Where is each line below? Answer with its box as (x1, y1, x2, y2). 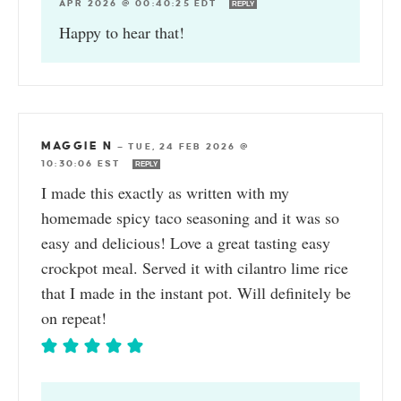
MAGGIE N (41, 139, 114, 152)
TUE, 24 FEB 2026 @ (128, 141, 250, 151)
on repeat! (41, 306, 107, 328)
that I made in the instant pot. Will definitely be (41, 281, 351, 303)
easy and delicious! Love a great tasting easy (41, 231, 330, 253)
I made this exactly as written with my (41, 181, 289, 203)
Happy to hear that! (59, 21, 184, 43)
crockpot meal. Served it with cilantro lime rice (41, 256, 348, 278)
